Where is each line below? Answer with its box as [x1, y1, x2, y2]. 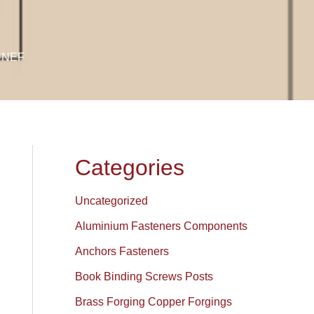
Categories [75, 155, 185, 180]
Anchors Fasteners [75, 245, 170, 257]
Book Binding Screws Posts [75, 271, 214, 282]
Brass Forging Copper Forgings [75, 296, 233, 308]
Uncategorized [75, 195, 149, 207]
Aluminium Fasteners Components [75, 220, 248, 232]
